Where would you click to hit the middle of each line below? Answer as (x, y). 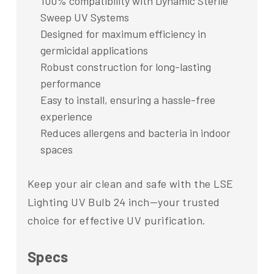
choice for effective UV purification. (117, 220)
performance (70, 83)
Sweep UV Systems (84, 17)
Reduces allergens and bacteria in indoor (135, 133)
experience (66, 117)
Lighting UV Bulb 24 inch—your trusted (124, 202)
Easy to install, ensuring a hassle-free (128, 100)
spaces (56, 150)
